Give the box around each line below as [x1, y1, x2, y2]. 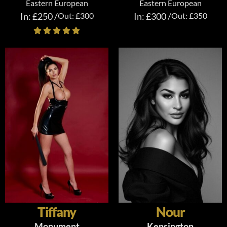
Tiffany [37, 204, 76, 220]
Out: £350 [171, 11, 207, 20]
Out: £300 [57, 11, 94, 20]
